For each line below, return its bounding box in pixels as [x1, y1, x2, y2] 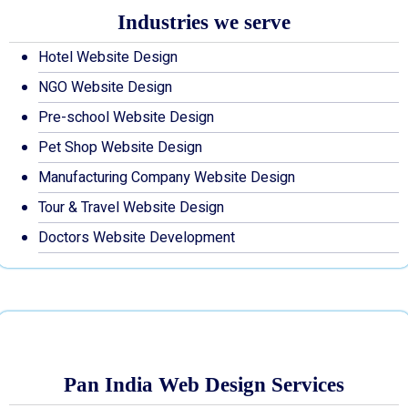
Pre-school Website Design [38, 107, 214, 128]
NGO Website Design [38, 76, 172, 98]
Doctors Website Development [38, 227, 235, 249]
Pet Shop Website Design [38, 137, 202, 158]
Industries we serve [117, 10, 291, 34]
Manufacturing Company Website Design [38, 167, 295, 189]
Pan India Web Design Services [64, 372, 344, 396]
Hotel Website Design [38, 46, 178, 68]
